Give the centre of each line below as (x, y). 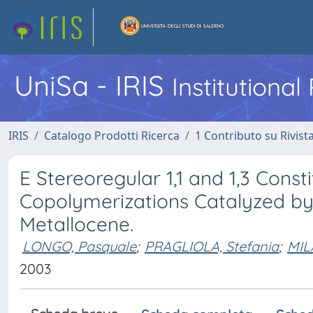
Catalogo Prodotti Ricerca (112, 136)
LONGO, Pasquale (79, 246)
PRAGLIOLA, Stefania (212, 246)
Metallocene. (77, 224)
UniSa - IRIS (93, 85)
